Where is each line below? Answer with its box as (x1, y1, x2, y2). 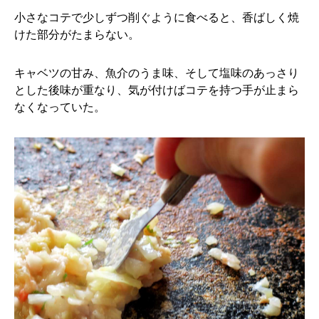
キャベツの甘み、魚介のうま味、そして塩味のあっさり (14, 67, 299, 79)
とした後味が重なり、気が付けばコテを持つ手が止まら (14, 84, 299, 96)
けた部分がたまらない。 (14, 28, 140, 41)
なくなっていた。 (14, 101, 105, 113)
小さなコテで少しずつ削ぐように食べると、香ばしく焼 (14, 11, 299, 23)
